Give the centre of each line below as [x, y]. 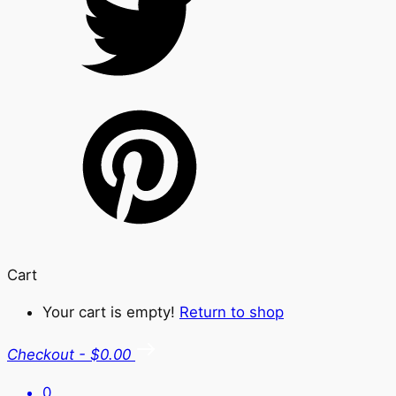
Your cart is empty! [111, 312]
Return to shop [232, 312]
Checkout [41, 355]
